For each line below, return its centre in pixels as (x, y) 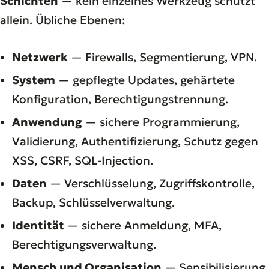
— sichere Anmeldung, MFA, (143, 225)
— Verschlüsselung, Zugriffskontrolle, (151, 183)
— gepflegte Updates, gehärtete (145, 80)
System (34, 80)
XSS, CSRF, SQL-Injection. (83, 160)
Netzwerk (40, 57)
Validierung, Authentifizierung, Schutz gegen (135, 141)
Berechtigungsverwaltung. (84, 244)
